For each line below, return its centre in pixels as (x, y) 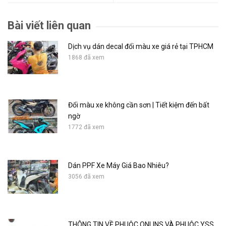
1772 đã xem (86, 127)
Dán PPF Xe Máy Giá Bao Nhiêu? (119, 166)
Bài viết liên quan (49, 25)
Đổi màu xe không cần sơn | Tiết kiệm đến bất (139, 105)
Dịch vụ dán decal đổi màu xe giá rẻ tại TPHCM (141, 46)
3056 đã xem (86, 177)
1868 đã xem (86, 57)
